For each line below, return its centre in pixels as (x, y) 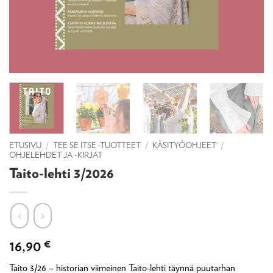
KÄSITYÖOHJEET (185, 145)
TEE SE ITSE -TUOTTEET (97, 145)
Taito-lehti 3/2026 (62, 172)
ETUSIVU (25, 145)
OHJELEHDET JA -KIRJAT (56, 154)
